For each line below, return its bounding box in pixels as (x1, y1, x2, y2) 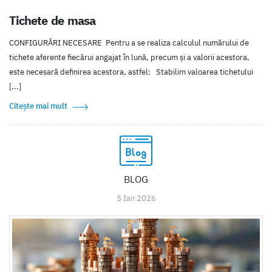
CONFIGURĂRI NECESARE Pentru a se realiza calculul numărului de (9, 38, 249, 49)
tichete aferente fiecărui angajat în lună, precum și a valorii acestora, (9, 52, 250, 63)
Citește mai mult (9, 101, 67, 112)
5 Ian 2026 (116, 193, 156, 204)
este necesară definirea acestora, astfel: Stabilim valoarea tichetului (9, 67, 253, 78)
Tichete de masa (9, 13, 96, 29)
